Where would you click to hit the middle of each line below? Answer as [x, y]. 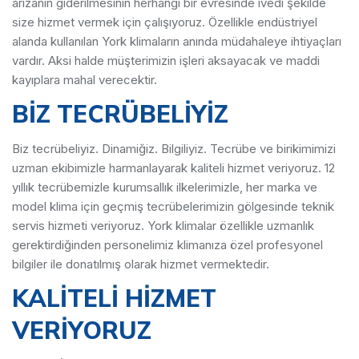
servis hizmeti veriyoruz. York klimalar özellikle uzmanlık [163, 226]
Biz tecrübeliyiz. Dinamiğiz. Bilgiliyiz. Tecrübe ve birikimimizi [174, 149]
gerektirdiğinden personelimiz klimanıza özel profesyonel [167, 245]
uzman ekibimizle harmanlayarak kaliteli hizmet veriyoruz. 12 [173, 168]
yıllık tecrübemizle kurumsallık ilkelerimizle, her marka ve [165, 187]
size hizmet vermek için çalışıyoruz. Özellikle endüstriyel [165, 22]
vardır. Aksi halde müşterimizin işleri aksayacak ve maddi [166, 61]
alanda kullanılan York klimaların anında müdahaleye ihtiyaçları [177, 41]
